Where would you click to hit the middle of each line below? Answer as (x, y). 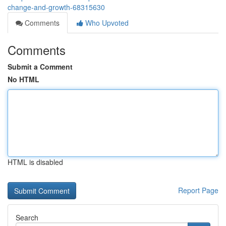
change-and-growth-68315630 (56, 7)
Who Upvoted (106, 23)
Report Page (198, 190)
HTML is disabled (35, 162)
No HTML (23, 79)
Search (27, 217)
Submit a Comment (40, 67)
